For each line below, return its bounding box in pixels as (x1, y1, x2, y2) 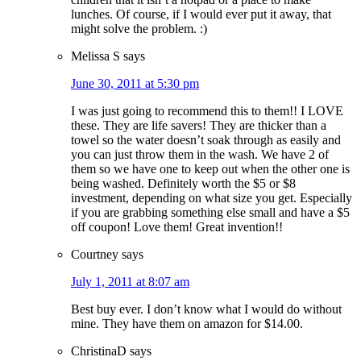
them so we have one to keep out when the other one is (71, 162, 350, 176)
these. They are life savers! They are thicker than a (71, 118, 326, 133)
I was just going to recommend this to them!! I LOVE (71, 104, 343, 118)
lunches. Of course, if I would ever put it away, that (71, 7, 331, 22)
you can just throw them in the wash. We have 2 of (71, 147, 329, 162)
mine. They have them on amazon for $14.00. (71, 317, 303, 331)
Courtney (71, 247, 118, 262)
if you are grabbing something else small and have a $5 (71, 205, 350, 220)
